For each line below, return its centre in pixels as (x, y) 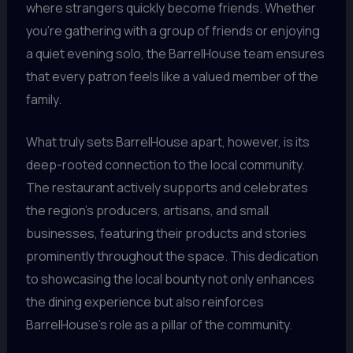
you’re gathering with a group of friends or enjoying (173, 30)
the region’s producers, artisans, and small (147, 211)
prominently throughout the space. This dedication (172, 256)
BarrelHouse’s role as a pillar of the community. (159, 325)
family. (43, 99)
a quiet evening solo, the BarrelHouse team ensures (175, 53)
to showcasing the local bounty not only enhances (170, 279)
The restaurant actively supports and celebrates (167, 188)
